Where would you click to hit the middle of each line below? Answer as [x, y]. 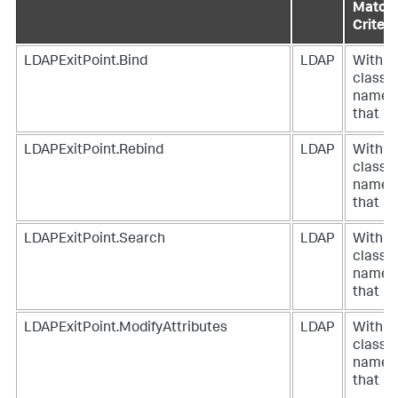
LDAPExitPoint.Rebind [94, 151]
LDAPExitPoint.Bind [86, 62]
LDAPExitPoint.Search [95, 240]
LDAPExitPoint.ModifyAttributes [126, 329]
